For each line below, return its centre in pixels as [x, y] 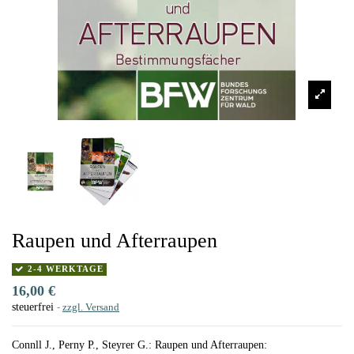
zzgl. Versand [91, 307]
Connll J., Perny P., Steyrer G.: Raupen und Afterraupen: [139, 345]
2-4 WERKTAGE [64, 269]
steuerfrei [34, 307]
